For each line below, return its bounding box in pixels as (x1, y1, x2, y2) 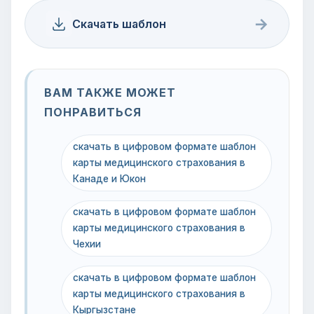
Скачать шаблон (71, 16, 166, 31)
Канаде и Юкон (73, 172, 146, 184)
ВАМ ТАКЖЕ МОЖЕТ (44, 85, 177, 100)
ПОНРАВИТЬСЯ (44, 104, 142, 119)
